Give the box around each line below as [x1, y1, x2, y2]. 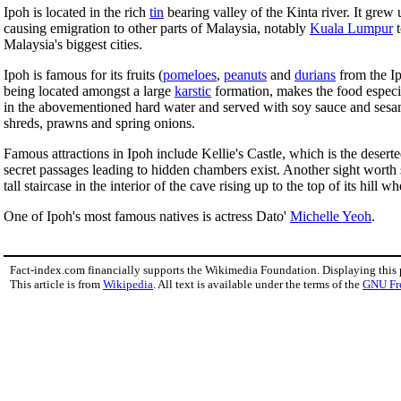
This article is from [10, 277, 103, 291]
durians [294, 66, 336, 82]
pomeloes [163, 66, 217, 82]
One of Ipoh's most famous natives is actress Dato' [4, 208, 290, 224]
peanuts [224, 66, 267, 82]
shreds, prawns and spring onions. [4, 115, 195, 131]
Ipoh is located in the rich [4, 4, 149, 20]
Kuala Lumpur [310, 20, 393, 36]
